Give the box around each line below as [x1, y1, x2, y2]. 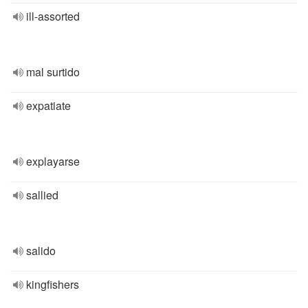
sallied [26, 187, 58, 203]
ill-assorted [26, 8, 80, 24]
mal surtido [26, 64, 80, 80]
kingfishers [26, 276, 79, 292]
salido [26, 243, 56, 258]
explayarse [26, 153, 80, 169]
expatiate [26, 98, 71, 113]
